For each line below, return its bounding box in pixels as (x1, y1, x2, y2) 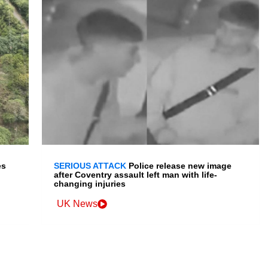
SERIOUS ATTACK (54, 161, 127, 171)
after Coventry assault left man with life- (54, 170, 218, 180)
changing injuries (54, 179, 126, 189)
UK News (57, 199, 98, 209)
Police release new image (129, 161, 232, 171)
